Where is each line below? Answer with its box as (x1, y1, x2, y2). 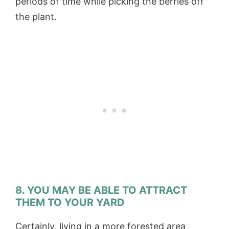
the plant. (15, 11, 59, 22)
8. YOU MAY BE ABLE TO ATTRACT (15, 184, 187, 197)
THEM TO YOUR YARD (15, 196, 125, 209)
